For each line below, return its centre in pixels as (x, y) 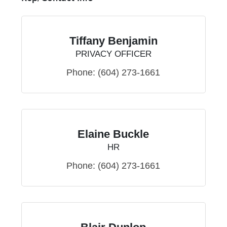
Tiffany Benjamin (113, 41)
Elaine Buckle (113, 134)
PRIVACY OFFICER (113, 54)
